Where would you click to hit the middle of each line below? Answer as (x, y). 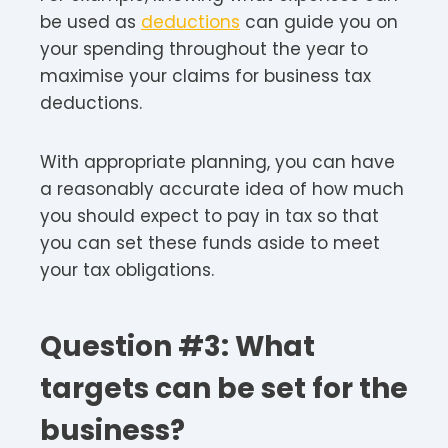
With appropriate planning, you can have (217, 161)
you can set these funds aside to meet (210, 242)
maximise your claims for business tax (205, 75)
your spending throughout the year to (204, 48)
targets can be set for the (224, 388)
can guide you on (319, 21)
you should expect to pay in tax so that (209, 215)
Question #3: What (177, 346)
